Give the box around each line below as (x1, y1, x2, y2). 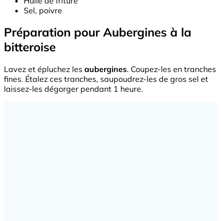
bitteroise (4, 39, 56, 55)
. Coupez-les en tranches (127, 64, 216, 74)
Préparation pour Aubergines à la (4, 25, 191, 40)
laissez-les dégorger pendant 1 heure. (4, 84, 143, 94)
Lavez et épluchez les (4, 64, 84, 74)
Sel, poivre (24, 5, 62, 15)
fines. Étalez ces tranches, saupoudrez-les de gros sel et (4, 74, 208, 84)
